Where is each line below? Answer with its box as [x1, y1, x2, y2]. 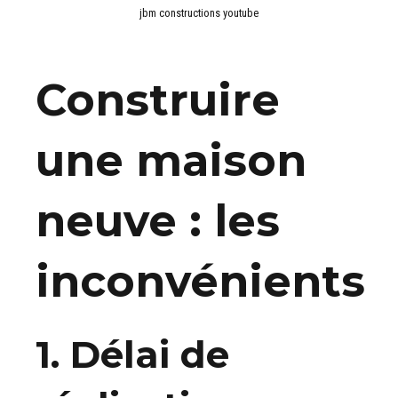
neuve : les [36, 194, 280, 247]
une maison [36, 133, 306, 187]
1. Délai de [36, 331, 229, 378]
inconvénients [36, 254, 365, 307]
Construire [36, 73, 280, 126]
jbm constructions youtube [139, 5, 259, 20]
